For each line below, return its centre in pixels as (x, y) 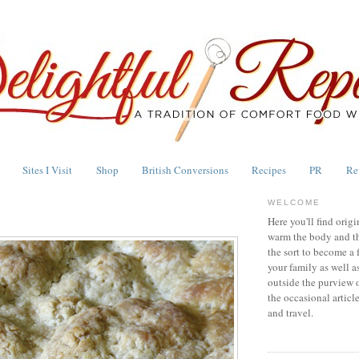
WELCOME (294, 202)
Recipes (269, 169)
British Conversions (185, 169)
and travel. (290, 313)
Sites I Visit (48, 169)
